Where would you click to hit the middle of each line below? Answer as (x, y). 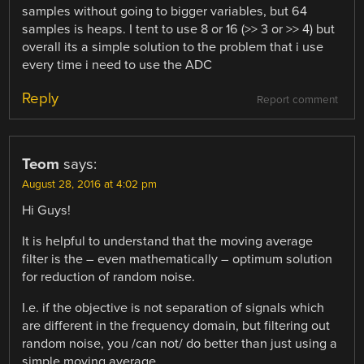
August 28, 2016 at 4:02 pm (90, 184)
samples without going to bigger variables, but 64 (165, 11)
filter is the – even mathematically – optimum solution (178, 260)
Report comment (297, 100)
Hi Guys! (47, 210)
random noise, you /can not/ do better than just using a (180, 344)
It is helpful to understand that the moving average (168, 242)
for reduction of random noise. (109, 277)
